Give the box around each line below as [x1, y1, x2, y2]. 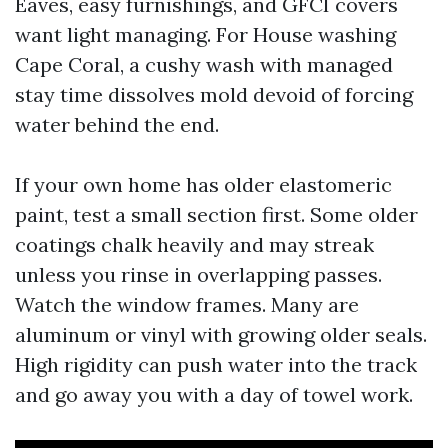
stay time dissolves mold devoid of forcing [15, 82, 413, 107]
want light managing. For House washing [15, 22, 396, 47]
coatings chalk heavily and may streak [15, 232, 374, 257]
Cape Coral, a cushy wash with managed [15, 52, 393, 77]
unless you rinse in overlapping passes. [15, 262, 382, 287]
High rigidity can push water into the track [15, 352, 417, 377]
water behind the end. [15, 112, 219, 137]
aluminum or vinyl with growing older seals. [15, 322, 427, 347]
